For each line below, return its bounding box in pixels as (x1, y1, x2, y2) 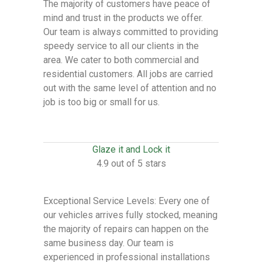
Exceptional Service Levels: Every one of (43, 195, 210, 206)
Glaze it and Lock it (92, 144, 170, 155)
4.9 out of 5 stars (96, 158, 166, 169)
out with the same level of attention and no (43, 82, 216, 94)
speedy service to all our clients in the (43, 40, 199, 51)
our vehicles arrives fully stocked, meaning (43, 209, 218, 220)
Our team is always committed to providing (43, 26, 218, 37)
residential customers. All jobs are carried (43, 68, 213, 80)
